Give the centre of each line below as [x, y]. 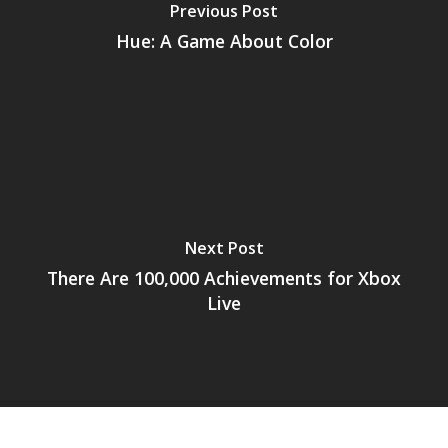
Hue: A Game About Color [224, 40]
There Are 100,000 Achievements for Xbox [224, 278]
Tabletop [298, 64]
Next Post [224, 248]
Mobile [288, 30]
